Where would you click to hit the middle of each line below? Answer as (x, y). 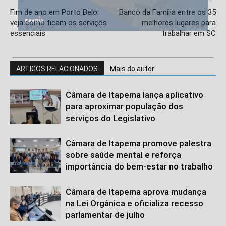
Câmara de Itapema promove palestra (138, 144)
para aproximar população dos (124, 107)
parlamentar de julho (105, 215)
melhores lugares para (179, 23)
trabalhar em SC (189, 34)
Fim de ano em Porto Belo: (54, 12)
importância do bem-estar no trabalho (139, 167)
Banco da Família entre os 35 (167, 12)
